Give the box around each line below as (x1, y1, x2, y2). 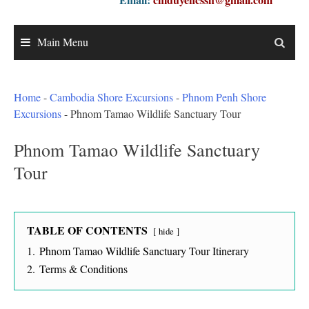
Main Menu (37, 34, 88, 50)
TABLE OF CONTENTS (27, 222, 148, 239)
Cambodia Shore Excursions (50, 90, 173, 105)
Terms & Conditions (39, 261, 128, 277)
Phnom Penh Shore (182, 90, 266, 105)
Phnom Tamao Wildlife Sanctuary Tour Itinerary (39, 243, 249, 259)
